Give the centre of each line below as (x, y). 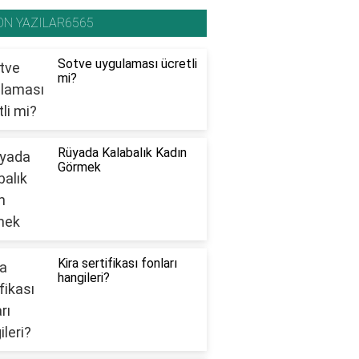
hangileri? (83, 278)
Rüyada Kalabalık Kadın (122, 153)
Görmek (79, 167)
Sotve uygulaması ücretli (127, 64)
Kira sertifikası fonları (117, 264)
